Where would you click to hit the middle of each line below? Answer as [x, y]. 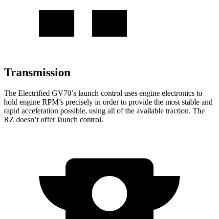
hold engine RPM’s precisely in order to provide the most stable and [108, 102]
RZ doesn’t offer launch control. [54, 119]
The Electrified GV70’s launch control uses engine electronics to [103, 93]
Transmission [37, 73]
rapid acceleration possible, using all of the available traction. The [104, 110]
